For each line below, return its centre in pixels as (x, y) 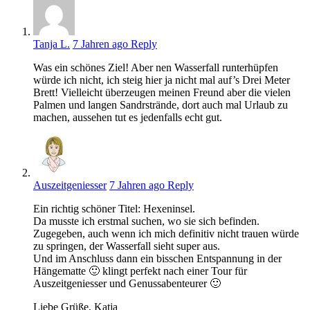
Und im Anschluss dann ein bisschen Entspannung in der (157, 259)
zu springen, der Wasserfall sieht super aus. (127, 246)
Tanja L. (52, 44)
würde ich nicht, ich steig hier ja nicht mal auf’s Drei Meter (162, 80)
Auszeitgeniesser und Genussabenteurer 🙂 (127, 284)
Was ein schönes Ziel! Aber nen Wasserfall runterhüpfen (156, 68)
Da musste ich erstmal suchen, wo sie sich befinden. (146, 221)
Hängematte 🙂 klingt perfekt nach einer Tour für (140, 271)
